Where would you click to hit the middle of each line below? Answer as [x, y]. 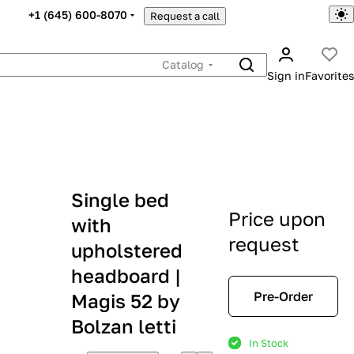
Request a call [185, 15]
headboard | [126, 275]
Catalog [183, 64]
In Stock [269, 343]
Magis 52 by [126, 301]
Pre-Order [283, 296]
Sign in [286, 75]
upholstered [127, 250]
